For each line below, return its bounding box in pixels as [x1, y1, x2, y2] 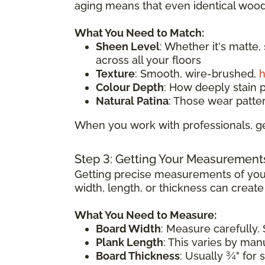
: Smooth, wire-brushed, [135, 67, 259, 80]
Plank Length [96, 235, 163, 248]
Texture [96, 67, 135, 80]
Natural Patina [96, 94, 169, 107]
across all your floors [96, 53, 201, 66]
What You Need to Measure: [75, 208, 216, 221]
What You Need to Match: [75, 26, 204, 39]
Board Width [96, 222, 161, 235]
